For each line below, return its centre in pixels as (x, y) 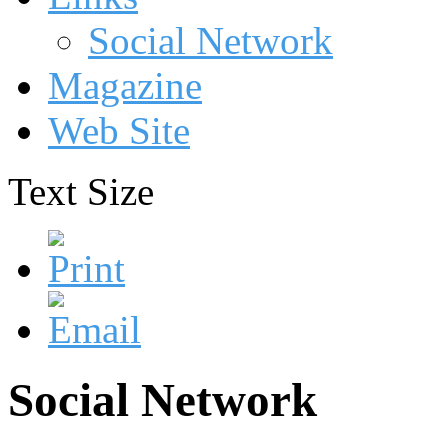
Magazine (125, 85)
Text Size (81, 191)
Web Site (119, 130)
